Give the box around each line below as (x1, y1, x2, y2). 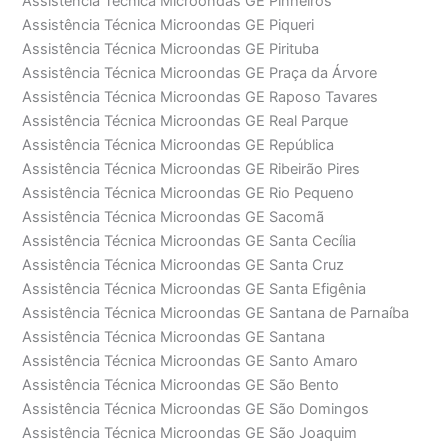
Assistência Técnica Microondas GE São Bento (22, 376, 340, 395)
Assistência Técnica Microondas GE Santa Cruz (22, 256, 345, 275)
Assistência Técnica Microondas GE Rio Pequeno (22, 184, 355, 203)
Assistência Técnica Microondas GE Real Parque (22, 112, 349, 131)
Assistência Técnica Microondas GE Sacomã (22, 208, 325, 227)
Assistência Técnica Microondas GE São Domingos (22, 400, 370, 419)
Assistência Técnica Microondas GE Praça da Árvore (22, 64, 378, 83)
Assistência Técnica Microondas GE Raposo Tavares (22, 88, 379, 107)
